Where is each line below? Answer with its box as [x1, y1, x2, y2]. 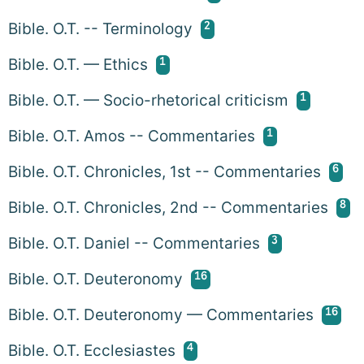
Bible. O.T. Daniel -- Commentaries [8, 233, 260, 253]
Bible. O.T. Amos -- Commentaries [8, 126, 255, 145]
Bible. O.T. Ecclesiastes [8, 340, 175, 360]
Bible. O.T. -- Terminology [8, 19, 193, 38]
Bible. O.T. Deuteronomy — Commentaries [8, 305, 314, 324]
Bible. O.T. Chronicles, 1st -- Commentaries [8, 162, 321, 181]
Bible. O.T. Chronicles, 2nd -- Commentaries [8, 197, 328, 217]
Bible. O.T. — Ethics [8, 54, 148, 74]
